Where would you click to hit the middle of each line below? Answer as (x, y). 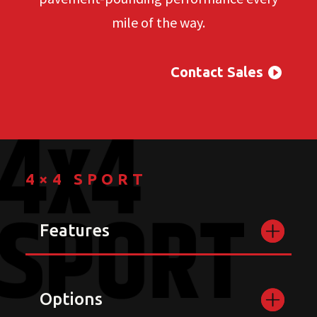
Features (74, 230)
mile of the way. (158, 23)
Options (71, 299)
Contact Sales (217, 72)
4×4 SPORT (86, 178)
